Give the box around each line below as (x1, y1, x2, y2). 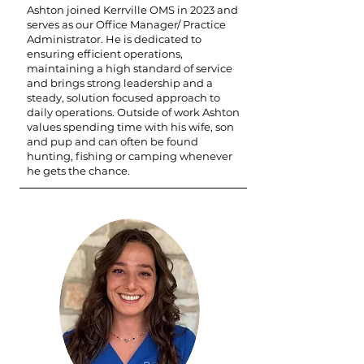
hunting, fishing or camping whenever (27, 149, 232, 162)
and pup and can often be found (27, 135, 198, 148)
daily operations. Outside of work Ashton (27, 106, 240, 119)
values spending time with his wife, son (27, 120, 234, 133)
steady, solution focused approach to (27, 91, 220, 104)
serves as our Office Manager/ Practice (27, 18, 226, 31)
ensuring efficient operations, (27, 47, 183, 60)
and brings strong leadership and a (27, 76, 213, 89)
